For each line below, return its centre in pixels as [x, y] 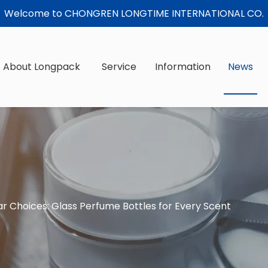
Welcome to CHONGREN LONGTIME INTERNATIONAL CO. [134, 13]
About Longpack [42, 67]
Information [183, 67]
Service [119, 67]
